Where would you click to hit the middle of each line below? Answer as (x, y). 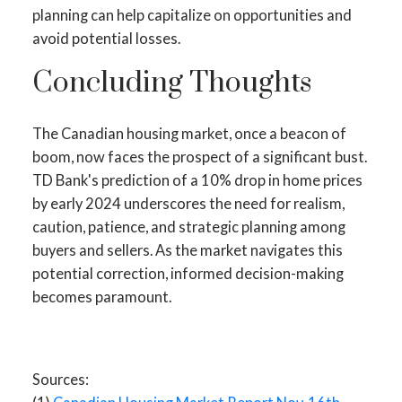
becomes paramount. (101, 297)
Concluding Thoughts (171, 83)
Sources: (60, 379)
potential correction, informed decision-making (188, 274)
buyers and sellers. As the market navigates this (187, 250)
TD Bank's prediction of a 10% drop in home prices (197, 180)
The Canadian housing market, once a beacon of (189, 134)
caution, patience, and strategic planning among (188, 227)
